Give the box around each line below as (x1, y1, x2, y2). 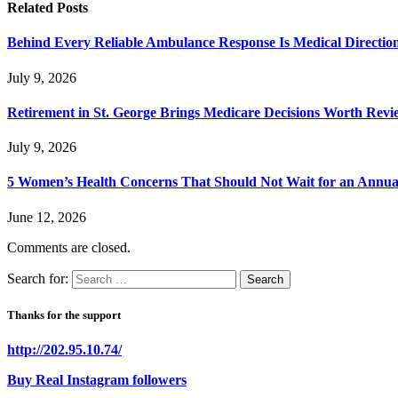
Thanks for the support (7, 307, 121, 322)
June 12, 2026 (7, 209, 86, 225)
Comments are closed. (7, 239, 131, 255)
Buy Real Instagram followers (7, 372, 187, 388)
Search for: (7, 270, 68, 286)
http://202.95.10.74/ (7, 342, 122, 358)
